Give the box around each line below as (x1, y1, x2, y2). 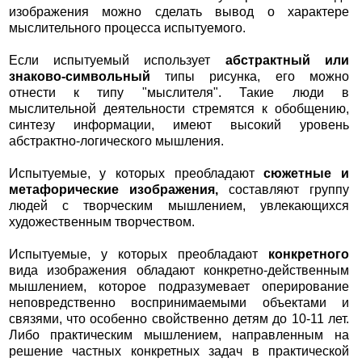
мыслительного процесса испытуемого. (8, 21, 246, 36)
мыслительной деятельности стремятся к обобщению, (8, 102, 350, 116)
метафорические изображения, (8, 183, 218, 197)
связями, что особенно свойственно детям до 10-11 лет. (8, 312, 350, 326)
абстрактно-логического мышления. (8, 134, 224, 149)
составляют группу (217, 183, 350, 197)
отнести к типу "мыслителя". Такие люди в (8, 86, 350, 100)
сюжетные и (263, 166, 350, 181)
